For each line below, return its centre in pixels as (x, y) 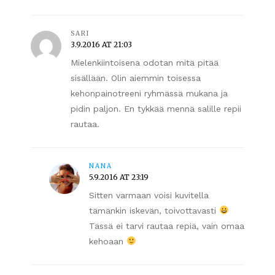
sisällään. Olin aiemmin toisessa (136, 78)
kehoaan (108, 241)
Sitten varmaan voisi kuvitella (149, 195)
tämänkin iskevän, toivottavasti (154, 210)
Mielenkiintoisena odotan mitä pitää (145, 62)
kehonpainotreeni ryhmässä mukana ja (149, 93)
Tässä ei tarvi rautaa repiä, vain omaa (167, 226)
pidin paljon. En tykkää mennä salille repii (156, 108)
